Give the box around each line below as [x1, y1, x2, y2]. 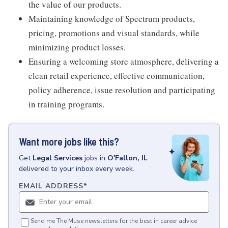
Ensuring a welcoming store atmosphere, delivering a [28, 55, 219, 67]
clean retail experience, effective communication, [28, 70, 205, 81]
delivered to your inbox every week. [19, 164, 134, 174]
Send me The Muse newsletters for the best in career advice [31, 217, 197, 225]
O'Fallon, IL [107, 153, 148, 163]
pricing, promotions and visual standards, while [28, 27, 199, 39]
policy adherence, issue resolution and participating [28, 84, 215, 96]
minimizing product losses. [28, 41, 126, 53]
